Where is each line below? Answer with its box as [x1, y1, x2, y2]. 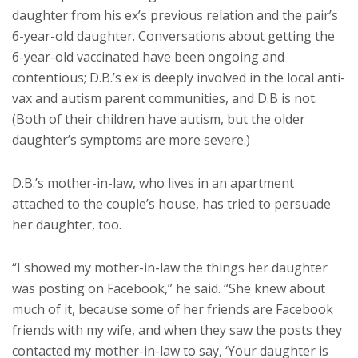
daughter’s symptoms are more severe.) [12, 131, 250, 149]
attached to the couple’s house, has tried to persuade [12, 195, 331, 213]
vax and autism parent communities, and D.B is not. [12, 89, 317, 108]
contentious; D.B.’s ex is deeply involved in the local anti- [12, 69, 345, 87]
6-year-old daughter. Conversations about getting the [12, 27, 335, 46]
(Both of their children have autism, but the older [12, 110, 305, 129]
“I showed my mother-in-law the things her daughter [12, 259, 328, 277]
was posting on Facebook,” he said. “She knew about [12, 280, 325, 298]
